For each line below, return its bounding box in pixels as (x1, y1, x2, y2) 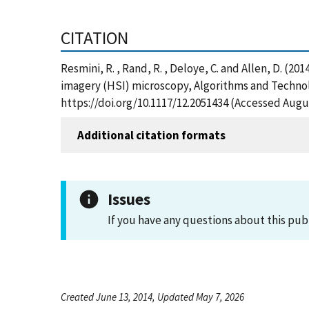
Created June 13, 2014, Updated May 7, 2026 (61, 290, 244, 303)
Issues (108, 189, 150, 209)
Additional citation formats (77, 127, 226, 143)
